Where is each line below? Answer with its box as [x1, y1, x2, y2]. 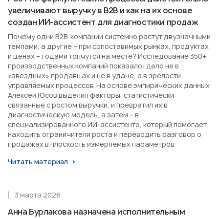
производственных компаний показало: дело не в [8, 61, 179, 71]
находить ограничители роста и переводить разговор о [8, 130, 201, 139]
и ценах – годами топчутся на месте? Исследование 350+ [8, 51, 207, 61]
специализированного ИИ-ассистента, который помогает [8, 120, 207, 130]
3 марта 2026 [15, 190, 61, 200]
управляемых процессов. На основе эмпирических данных [8, 81, 210, 90]
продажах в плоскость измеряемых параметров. [8, 139, 175, 149]
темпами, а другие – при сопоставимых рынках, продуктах [8, 42, 209, 51]
